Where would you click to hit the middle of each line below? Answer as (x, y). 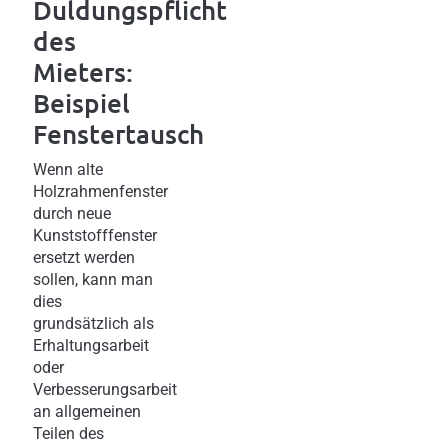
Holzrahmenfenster (100, 191)
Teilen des (68, 433)
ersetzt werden (84, 257)
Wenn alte (68, 169)
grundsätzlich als (93, 323)
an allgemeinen (87, 411)
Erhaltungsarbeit (91, 345)
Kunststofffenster (95, 235)
